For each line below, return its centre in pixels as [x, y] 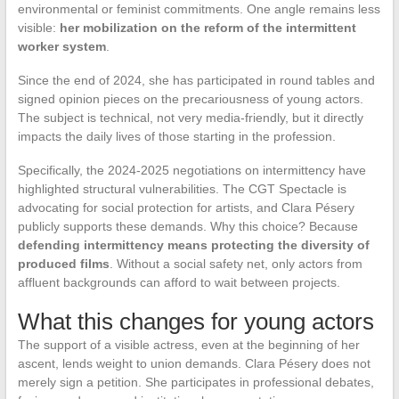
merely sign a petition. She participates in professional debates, [195, 383]
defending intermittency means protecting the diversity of [193, 245]
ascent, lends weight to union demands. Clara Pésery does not [194, 364]
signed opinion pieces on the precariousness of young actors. [190, 99]
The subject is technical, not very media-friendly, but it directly [190, 118]
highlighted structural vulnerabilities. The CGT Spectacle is [182, 189]
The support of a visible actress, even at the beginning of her [188, 345]
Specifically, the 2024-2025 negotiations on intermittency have [191, 171]
